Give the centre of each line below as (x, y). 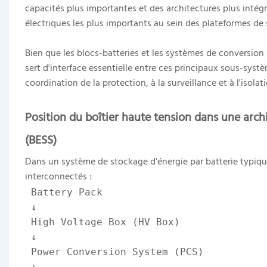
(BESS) (41, 140)
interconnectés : (58, 177)
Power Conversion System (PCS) (114, 252)
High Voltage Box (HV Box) (102, 222)
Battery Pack (66, 192)
